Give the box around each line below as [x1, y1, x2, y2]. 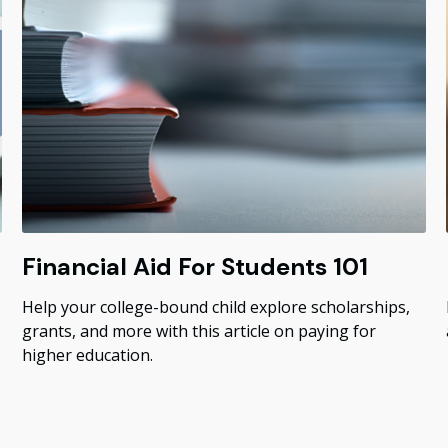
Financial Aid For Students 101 [22, 251, 369, 283]
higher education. [22, 344, 154, 367]
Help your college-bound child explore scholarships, [22, 296, 411, 319]
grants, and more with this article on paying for [22, 320, 377, 343]
